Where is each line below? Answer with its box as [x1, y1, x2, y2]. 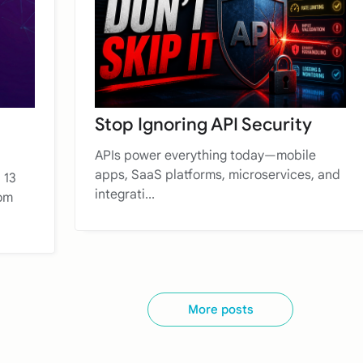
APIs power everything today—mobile [95, 147, 316, 164]
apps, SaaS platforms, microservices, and [95, 166, 340, 183]
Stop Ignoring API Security [95, 113, 312, 135]
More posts [187, 301, 254, 317]
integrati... [95, 186, 155, 203]
